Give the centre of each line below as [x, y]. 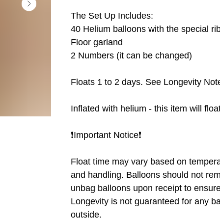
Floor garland [97, 42]
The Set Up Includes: [112, 15]
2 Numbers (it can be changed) [131, 55]
